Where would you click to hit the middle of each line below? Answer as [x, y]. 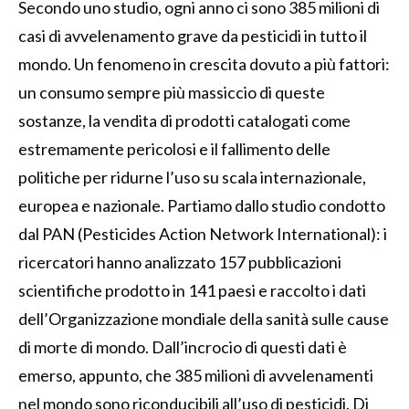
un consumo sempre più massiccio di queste [172, 92]
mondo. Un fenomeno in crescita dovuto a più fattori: [204, 63]
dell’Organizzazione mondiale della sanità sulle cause [204, 318]
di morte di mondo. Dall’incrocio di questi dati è [183, 346]
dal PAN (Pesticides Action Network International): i [203, 233]
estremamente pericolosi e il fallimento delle [174, 148]
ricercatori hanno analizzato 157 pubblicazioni [180, 262]
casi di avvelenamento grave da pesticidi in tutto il [193, 35]
